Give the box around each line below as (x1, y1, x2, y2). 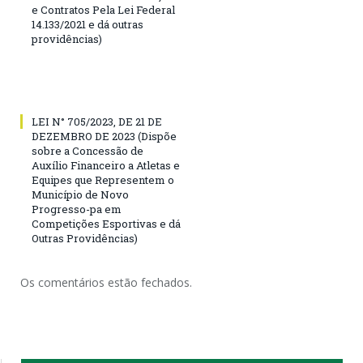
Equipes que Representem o (32, 172, 174, 187)
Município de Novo (32, 186, 129, 202)
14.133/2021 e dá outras (32, 16, 143, 32)
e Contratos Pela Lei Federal (32, 2, 175, 17)
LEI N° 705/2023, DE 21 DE (32, 113, 162, 129)
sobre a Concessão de (32, 143, 143, 158)
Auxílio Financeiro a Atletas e (32, 157, 180, 173)
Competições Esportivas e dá (32, 216, 181, 231)
